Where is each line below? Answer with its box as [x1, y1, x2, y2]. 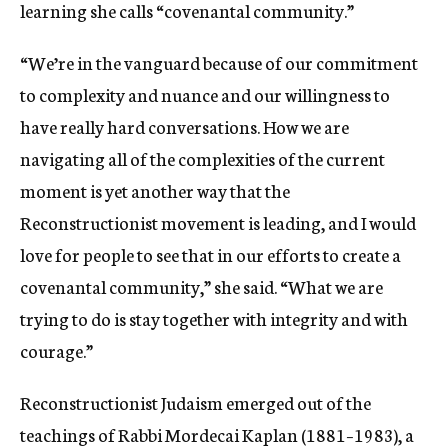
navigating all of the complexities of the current [20, 145, 385, 172]
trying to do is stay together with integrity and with [20, 305, 408, 332]
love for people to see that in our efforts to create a [20, 241, 401, 268]
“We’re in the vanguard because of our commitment [20, 49, 418, 76]
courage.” [20, 337, 93, 364]
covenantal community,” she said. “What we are [20, 273, 383, 300]
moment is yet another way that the [20, 177, 290, 204]
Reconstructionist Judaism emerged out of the [20, 389, 371, 416]
